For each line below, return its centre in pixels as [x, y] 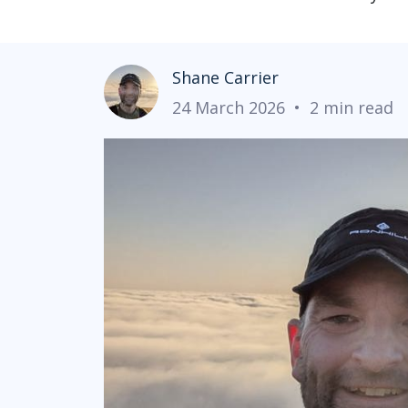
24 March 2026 [229, 107]
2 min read [352, 107]
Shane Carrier [225, 77]
